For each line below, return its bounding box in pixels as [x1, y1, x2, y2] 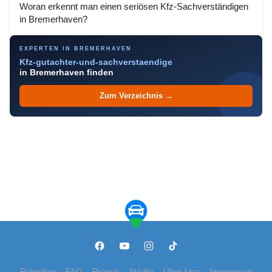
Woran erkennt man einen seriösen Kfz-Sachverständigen [19, 1, 248, 12]
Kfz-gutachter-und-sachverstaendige [19, 58, 172, 67]
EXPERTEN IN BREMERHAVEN [19, 46, 132, 52]
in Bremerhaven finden [19, 68, 114, 77]
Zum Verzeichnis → [99, 92, 173, 100]
